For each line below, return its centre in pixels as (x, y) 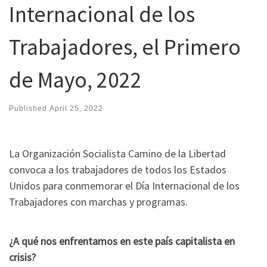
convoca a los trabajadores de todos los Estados (118, 170)
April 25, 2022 (76, 108)
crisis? (22, 257)
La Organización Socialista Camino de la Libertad (117, 154)
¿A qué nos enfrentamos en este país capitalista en (122, 241)
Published (29, 108)
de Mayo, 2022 (75, 80)
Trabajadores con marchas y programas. (98, 202)
